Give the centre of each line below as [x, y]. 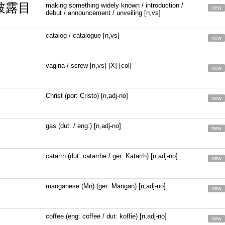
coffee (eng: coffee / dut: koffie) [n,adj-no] [106, 216]
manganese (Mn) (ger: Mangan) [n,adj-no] [106, 186]
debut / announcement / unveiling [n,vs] [103, 13]
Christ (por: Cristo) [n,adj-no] [87, 96]
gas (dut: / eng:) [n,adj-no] [84, 126]
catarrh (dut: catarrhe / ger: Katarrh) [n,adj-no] [112, 156]
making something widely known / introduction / [115, 5]
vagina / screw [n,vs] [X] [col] [89, 66]
